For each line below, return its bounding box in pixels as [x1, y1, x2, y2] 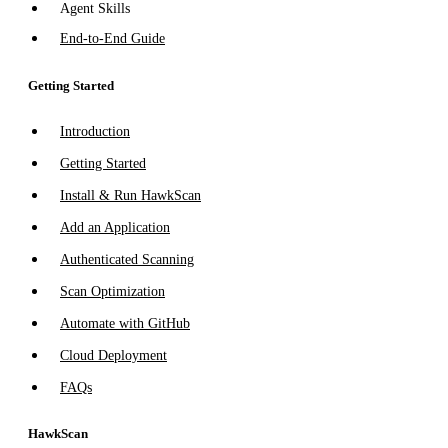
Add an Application [60, 219, 170, 235]
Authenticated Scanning [60, 251, 194, 267]
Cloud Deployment [60, 347, 167, 363]
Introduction [60, 123, 130, 139]
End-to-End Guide [60, 31, 165, 47]
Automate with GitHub [60, 315, 190, 331]
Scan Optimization [60, 283, 165, 299]
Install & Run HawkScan [60, 187, 201, 203]
